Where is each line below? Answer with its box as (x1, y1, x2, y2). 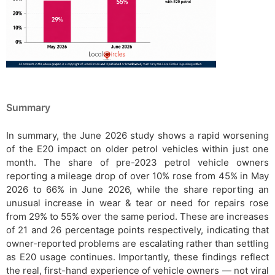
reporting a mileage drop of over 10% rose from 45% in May (6, 169, 269, 182)
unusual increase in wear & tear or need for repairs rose (6, 196, 269, 209)
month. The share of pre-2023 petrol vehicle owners (6, 156, 269, 168)
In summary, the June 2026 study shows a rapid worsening (6, 129, 269, 141)
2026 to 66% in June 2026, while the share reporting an (6, 183, 269, 195)
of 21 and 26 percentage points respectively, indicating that (6, 223, 269, 236)
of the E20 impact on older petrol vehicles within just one (6, 142, 269, 155)
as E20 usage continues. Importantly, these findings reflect (6, 250, 269, 263)
